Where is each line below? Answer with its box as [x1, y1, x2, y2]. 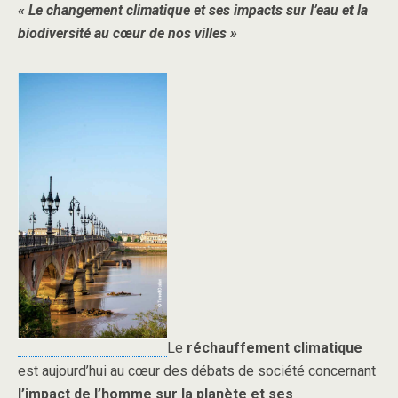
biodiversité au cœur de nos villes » [18, 25, 237, 42]
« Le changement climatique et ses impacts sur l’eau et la [18, 2, 368, 19]
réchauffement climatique [187, 338, 362, 356]
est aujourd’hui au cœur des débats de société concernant [18, 362, 376, 379]
